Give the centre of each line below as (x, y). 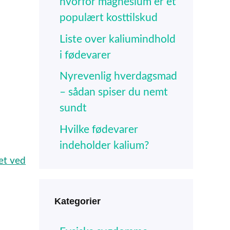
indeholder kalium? (104, 145)
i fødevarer (85, 55)
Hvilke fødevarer (99, 129)
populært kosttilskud (109, 18)
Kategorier (78, 201)
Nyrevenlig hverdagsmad (118, 76)
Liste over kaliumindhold (118, 39)
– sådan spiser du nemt (114, 92)
